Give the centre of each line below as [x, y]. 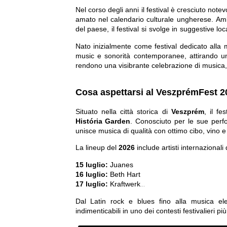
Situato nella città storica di [123, 111]
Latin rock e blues [122, 201]
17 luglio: [91, 184]
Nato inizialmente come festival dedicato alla [149, 46]
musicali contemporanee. [116, 39]
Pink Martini [127, 193]
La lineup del [97, 148]
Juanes [120, 164]
